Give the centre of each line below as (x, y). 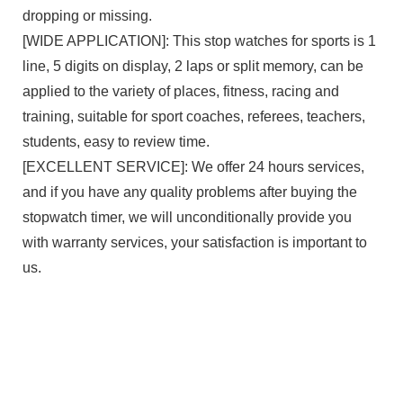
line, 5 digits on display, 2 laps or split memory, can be (193, 66)
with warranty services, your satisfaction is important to (194, 242)
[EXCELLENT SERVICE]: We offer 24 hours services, (193, 166)
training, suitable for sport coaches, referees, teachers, (193, 116)
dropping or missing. (87, 15)
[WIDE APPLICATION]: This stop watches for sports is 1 (199, 40)
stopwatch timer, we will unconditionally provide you (187, 217)
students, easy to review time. (116, 141)
